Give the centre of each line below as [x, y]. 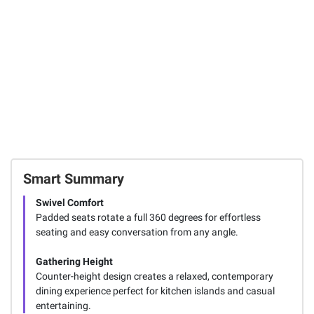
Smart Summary [73, 179]
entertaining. [63, 306]
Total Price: [75, 100]
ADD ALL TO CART [221, 99]
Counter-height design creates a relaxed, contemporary [154, 277]
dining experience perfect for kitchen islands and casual [155, 291]
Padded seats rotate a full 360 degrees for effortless [148, 218]
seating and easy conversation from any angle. [137, 232]
